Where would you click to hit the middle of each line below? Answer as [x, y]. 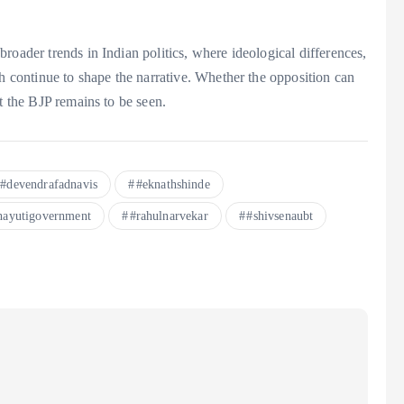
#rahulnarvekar [169, 216]
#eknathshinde [173, 185]
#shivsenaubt [280, 216]
